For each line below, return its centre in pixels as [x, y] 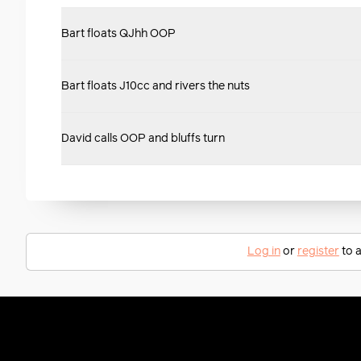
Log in [263, 251]
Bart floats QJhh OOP [118, 33]
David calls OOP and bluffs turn [143, 138]
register [318, 251]
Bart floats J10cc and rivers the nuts [156, 86]
